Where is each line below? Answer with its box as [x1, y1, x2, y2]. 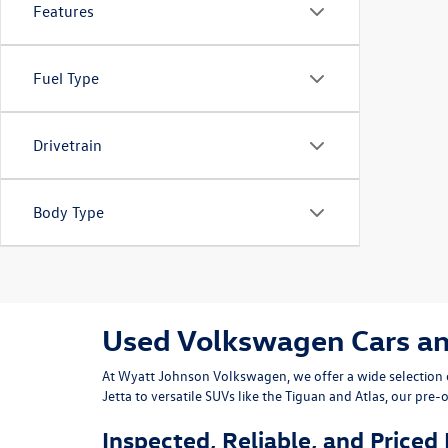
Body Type [33, 202, 104, 222]
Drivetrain [33, 135, 102, 155]
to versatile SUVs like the [135, 386, 285, 405]
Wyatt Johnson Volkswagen [118, 366, 287, 385]
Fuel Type [33, 68, 99, 88]
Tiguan [285, 386, 326, 405]
